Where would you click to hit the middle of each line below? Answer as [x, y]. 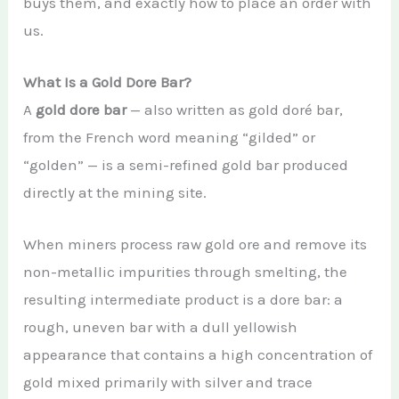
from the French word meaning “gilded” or [170, 138]
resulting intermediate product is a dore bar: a [183, 300]
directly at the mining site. [115, 193]
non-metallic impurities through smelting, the [186, 272]
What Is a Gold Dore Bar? [108, 82]
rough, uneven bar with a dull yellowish [161, 327]
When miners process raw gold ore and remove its [195, 244]
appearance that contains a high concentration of [198, 355]
